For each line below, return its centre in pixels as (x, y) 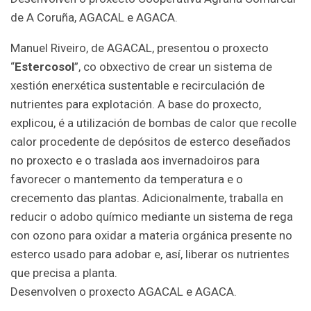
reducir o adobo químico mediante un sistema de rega (152, 216)
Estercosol (44, 66)
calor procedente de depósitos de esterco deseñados (151, 141)
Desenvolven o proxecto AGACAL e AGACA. (124, 291)
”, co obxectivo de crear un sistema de (173, 66)
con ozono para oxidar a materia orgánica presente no (151, 235)
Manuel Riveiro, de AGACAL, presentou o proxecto (140, 48)
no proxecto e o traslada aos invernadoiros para (135, 160)
